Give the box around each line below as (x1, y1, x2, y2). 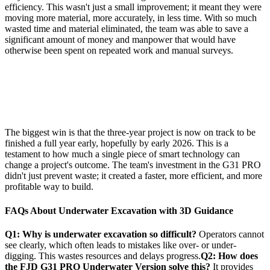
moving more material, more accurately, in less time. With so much (5, 13, 257, 24)
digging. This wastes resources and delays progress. (5, 251, 201, 262)
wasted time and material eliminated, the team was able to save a (5, 24, 248, 34)
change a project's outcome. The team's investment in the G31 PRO (5, 160, 261, 171)
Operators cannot (196, 229, 264, 240)
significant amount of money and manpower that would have (5, 34, 236, 45)
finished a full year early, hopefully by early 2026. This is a (5, 138, 228, 149)
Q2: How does (201, 251, 258, 262)
